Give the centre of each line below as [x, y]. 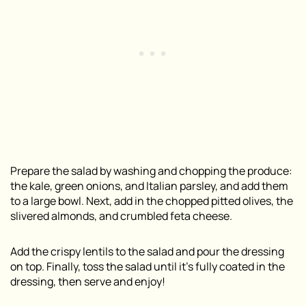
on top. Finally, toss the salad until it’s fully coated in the [148, 266]
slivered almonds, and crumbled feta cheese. [121, 215]
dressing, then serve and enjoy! [88, 281]
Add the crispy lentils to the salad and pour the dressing [147, 251]
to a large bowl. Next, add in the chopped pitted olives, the [152, 200]
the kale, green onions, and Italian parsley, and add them [149, 185]
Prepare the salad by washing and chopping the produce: [151, 170]
